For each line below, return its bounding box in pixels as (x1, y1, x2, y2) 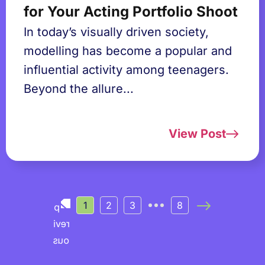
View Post (168, 127, 226, 141)
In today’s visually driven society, (24, 25, 209, 39)
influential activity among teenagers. (24, 63, 229, 77)
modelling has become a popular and (24, 44, 232, 58)
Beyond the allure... (24, 82, 134, 96)
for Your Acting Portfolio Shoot (24, 3, 238, 20)
